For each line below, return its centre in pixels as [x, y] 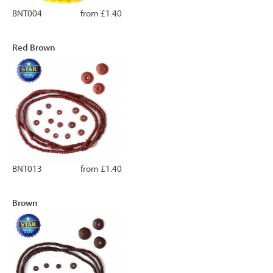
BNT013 [27, 169]
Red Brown [34, 47]
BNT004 [27, 13]
